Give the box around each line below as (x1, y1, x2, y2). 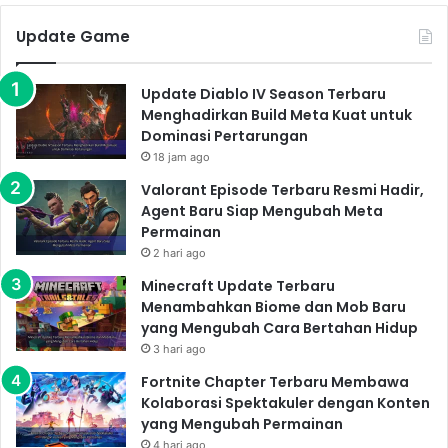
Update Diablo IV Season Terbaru (141, 83, 386, 104)
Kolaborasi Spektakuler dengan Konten (141, 392, 430, 413)
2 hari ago (153, 245, 206, 260)
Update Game (16, 25, 130, 47)
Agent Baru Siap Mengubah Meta (141, 200, 383, 221)
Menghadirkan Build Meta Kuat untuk (141, 104, 412, 125)
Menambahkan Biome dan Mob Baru (141, 296, 406, 317)
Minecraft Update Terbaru (141, 275, 335, 296)
